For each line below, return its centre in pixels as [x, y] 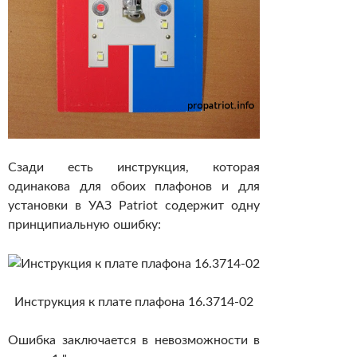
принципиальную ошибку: [84, 225]
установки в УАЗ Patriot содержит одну [134, 206]
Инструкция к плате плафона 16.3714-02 [134, 302]
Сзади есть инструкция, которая [134, 168]
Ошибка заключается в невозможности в [134, 341]
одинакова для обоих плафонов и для [134, 187]
